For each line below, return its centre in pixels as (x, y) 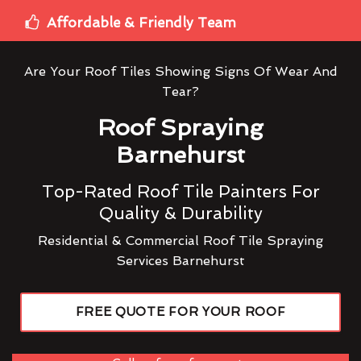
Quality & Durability (180, 213)
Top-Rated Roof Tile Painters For (180, 191)
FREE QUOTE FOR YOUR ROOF (180, 311)
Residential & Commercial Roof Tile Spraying (180, 240)
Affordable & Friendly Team (141, 22)
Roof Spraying (180, 127)
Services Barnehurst (180, 260)
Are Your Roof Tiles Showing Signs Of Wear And (180, 71)
